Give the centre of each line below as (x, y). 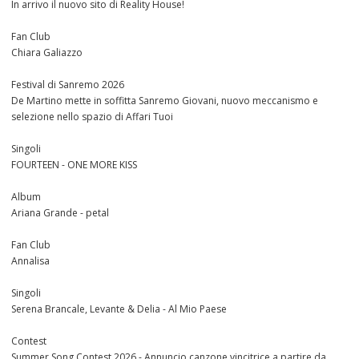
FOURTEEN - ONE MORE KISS (74, 165)
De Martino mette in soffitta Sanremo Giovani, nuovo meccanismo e (165, 101)
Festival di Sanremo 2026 (68, 85)
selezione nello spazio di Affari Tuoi (92, 117)
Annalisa (30, 261)
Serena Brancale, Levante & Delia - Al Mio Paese (119, 309)
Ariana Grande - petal (60, 213)
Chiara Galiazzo (47, 53)
